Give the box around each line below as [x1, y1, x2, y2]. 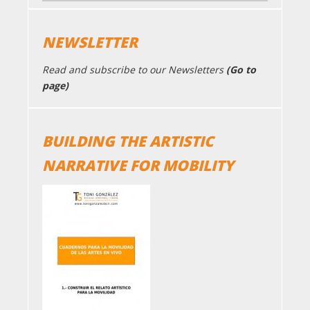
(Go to [226, 62, 256, 76]
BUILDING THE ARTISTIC [42, 131, 214, 151]
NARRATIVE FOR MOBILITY [42, 155, 234, 175]
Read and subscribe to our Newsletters [42, 62, 226, 76]
